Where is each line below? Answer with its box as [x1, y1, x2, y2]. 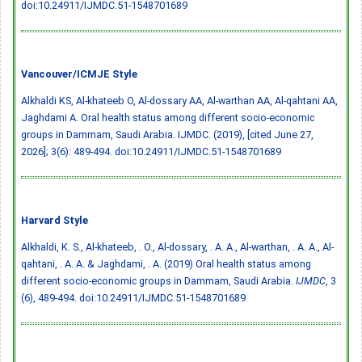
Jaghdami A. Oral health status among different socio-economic [21, 111, 314, 124]
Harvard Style [21, 213, 88, 226]
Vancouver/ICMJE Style [21, 67, 137, 80]
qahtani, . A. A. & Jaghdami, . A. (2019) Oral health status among [21, 257, 311, 270]
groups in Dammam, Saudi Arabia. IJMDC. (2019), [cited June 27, [21, 128, 314, 141]
